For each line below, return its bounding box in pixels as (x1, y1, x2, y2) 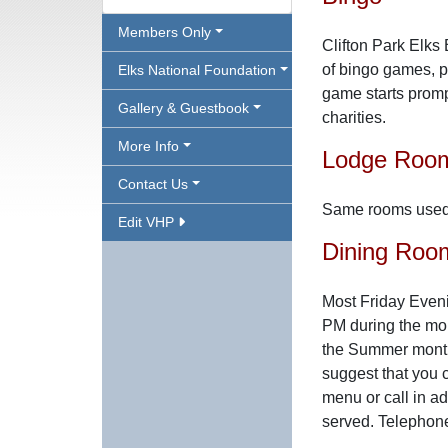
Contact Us (118, 176, 188, 192)
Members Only (118, 24, 211, 40)
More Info (118, 138, 179, 154)
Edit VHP (118, 214, 178, 230)
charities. (322, 109, 386, 126)
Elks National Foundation (118, 62, 276, 78)
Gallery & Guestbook (118, 100, 249, 116)
